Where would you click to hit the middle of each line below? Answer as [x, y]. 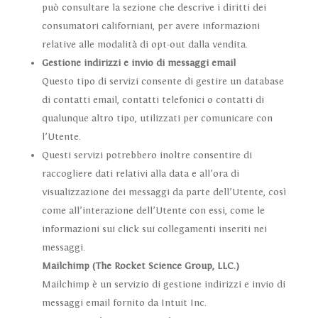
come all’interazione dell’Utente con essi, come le [153, 211]
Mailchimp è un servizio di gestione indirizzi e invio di [163, 285]
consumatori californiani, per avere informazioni [150, 27]
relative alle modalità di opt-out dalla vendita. [144, 45]
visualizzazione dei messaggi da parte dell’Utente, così [164, 193]
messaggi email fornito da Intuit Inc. [124, 303]
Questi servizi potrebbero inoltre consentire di [147, 156]
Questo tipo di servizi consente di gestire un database [163, 82]
